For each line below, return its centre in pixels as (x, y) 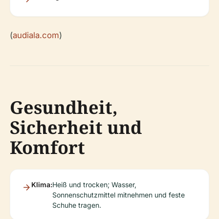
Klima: (42, 185)
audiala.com (36, 35)
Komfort (47, 147)
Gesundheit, (64, 107)
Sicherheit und (76, 127)
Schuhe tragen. (77, 205)
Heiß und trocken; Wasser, (94, 185)
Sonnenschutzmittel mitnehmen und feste (119, 195)
